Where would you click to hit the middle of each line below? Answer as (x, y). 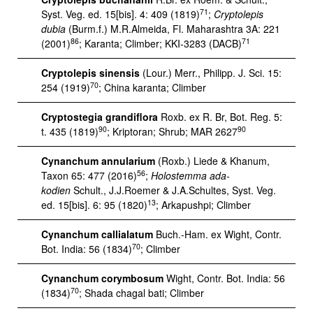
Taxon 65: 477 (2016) (89, 175)
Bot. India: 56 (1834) (87, 249)
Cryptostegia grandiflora (100, 117)
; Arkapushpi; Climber (203, 205)
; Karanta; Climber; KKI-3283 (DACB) (160, 43)
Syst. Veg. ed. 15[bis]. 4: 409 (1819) (121, 14)
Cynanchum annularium (98, 161)
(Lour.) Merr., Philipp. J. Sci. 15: (211, 73)
